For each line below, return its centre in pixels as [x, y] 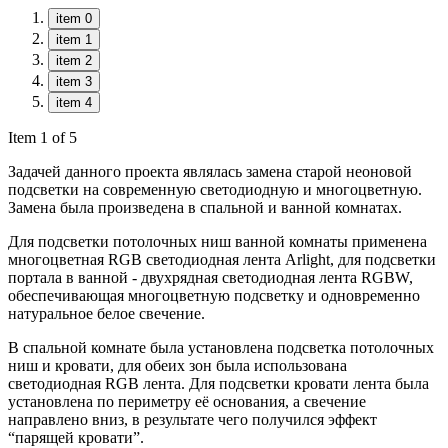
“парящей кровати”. [76, 437]
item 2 [74, 60]
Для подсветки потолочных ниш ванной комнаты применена [217, 241]
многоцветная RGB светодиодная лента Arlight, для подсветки [222, 259]
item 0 [74, 18]
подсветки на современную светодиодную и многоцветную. [215, 189]
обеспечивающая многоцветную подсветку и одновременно [214, 295]
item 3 [74, 81]
